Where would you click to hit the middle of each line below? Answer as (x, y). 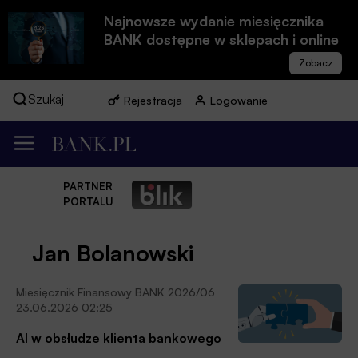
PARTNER (88, 187)
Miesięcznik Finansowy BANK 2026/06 (115, 292)
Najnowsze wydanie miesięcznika (214, 21)
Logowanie (239, 100)
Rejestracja (153, 100)
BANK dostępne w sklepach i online (221, 39)
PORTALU (88, 202)
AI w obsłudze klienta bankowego (119, 338)
